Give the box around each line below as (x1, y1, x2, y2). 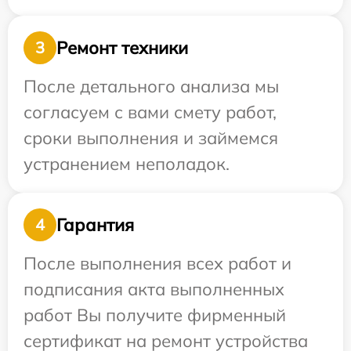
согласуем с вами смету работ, (24, 101, 277, 124)
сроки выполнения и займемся (24, 127, 278, 150)
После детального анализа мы (24, 75, 279, 98)
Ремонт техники (56, 36, 188, 59)
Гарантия (56, 213, 134, 236)
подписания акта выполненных (24, 278, 284, 301)
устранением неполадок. (24, 153, 230, 175)
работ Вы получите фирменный (24, 304, 286, 327)
